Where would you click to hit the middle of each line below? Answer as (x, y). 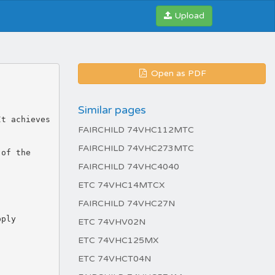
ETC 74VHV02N (112, 222)
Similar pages (112, 110)
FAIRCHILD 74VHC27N (126, 203)
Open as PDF (177, 73)
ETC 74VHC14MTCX (121, 185)
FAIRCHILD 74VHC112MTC (136, 130)
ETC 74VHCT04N (114, 259)
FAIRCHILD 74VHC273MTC (136, 148)
